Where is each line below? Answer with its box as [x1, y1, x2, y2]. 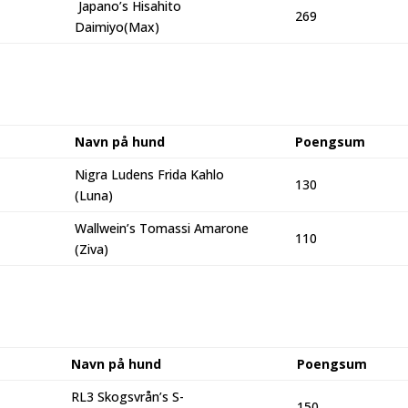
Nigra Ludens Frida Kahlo [75, 165, 224, 183]
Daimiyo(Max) [75, 17, 159, 36]
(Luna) [75, 186, 113, 204]
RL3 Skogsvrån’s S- [71, 387, 184, 405]
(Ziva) [75, 240, 108, 258]
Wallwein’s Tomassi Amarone [75, 219, 249, 237]
